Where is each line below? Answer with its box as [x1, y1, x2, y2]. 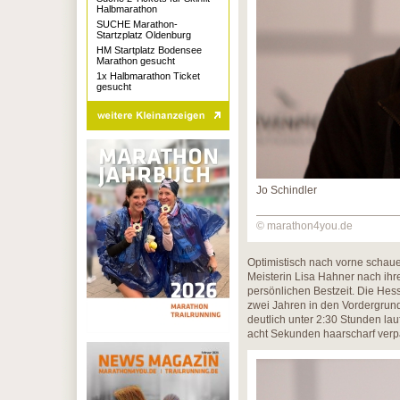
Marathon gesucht [96, 55, 175, 66]
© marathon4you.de [256, 220, 353, 232]
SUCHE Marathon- [96, 19, 178, 29]
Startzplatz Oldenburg [96, 29, 191, 40]
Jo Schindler [256, 184, 317, 196]
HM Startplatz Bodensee [96, 45, 202, 55]
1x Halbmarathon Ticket [96, 71, 200, 81]
